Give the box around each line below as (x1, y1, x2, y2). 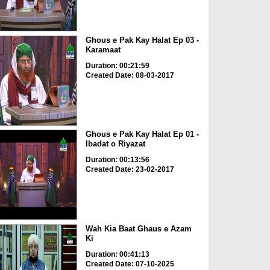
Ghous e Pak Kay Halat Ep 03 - (85, 35, 199, 45)
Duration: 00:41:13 (85, 250, 149, 259)
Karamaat (85, 45, 121, 54)
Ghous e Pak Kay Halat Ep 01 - (85, 130, 199, 139)
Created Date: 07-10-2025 (85, 259, 174, 268)
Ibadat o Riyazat (85, 139, 145, 149)
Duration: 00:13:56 (85, 155, 149, 165)
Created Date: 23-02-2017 (85, 165, 174, 174)
